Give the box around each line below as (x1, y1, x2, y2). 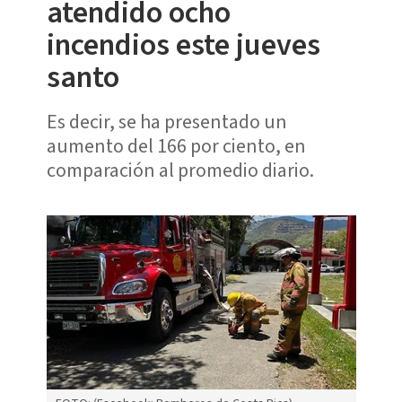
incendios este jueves (46, 22, 320, 67)
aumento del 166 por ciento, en (46, 131, 306, 161)
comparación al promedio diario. (46, 155, 314, 185)
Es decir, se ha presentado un (46, 107, 287, 136)
